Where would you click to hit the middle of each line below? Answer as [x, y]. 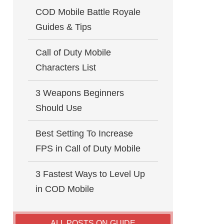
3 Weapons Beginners [80, 93]
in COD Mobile [65, 189]
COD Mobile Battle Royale [88, 12]
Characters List [66, 67]
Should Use [59, 108]
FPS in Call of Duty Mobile [88, 148]
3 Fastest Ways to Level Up [90, 174]
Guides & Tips [63, 27]
